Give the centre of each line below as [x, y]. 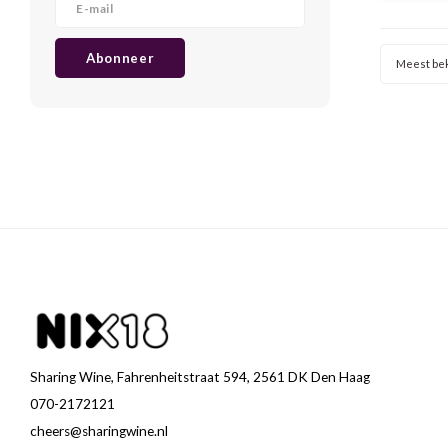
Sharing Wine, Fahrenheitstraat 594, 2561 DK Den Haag [200, 377]
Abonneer [120, 58]
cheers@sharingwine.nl [99, 431]
